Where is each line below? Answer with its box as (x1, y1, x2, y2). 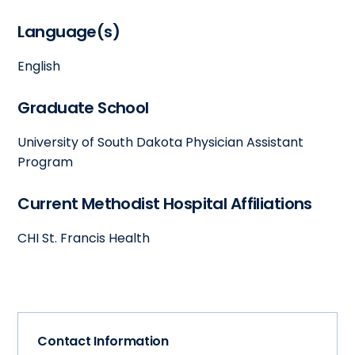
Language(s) (17, 20, 120, 43)
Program (17, 152, 74, 171)
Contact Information (37, 331, 169, 350)
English (17, 56, 61, 75)
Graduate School (17, 96, 149, 119)
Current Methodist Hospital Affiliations (17, 192, 312, 215)
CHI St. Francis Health (17, 228, 151, 247)
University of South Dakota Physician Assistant (17, 132, 304, 151)
